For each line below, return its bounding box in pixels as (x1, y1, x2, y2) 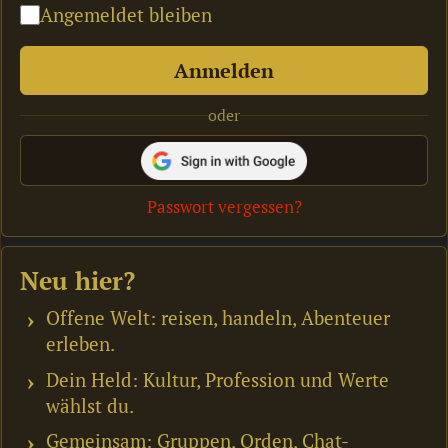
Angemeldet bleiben (40, 2, 212, 28)
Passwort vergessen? (146, 195, 302, 219)
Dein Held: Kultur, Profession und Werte (46, 366, 390, 392)
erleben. (46, 331, 116, 357)
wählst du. (46, 392, 135, 418)
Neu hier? (20, 264, 135, 298)
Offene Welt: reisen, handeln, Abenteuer (46, 305, 391, 331)
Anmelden (174, 57, 274, 85)
